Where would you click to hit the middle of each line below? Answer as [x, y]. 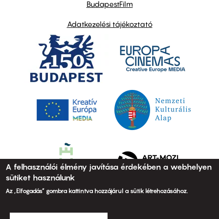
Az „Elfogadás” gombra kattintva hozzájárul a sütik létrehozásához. [97, 191]
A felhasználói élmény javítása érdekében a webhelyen [109, 167]
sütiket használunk [41, 177]
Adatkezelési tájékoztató [109, 24]
